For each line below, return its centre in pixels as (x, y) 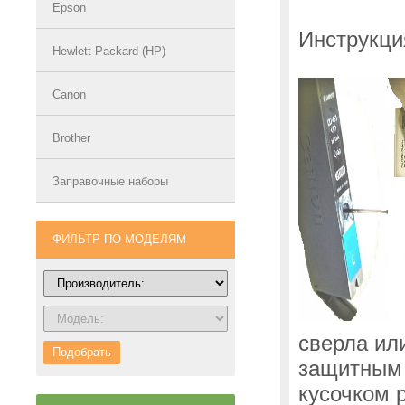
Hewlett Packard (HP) (109, 51)
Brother (71, 138)
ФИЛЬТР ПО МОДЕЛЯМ (119, 239)
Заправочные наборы (110, 181)
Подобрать (82, 352)
